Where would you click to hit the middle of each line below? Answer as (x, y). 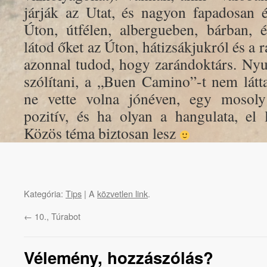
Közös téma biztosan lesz (102, 133)
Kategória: (45, 193)
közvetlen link (122, 193)
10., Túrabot (56, 216)
